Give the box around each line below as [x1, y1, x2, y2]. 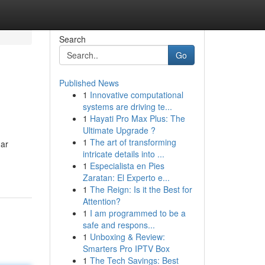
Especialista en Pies [89, 160, 164, 172]
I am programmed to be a [89, 207, 186, 219]
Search [59, 33, 86, 45]
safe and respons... [82, 219, 155, 231]
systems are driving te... [82, 101, 172, 112]
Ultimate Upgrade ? [82, 124, 156, 136]
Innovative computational [89, 89, 183, 101]
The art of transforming [89, 136, 176, 148]
